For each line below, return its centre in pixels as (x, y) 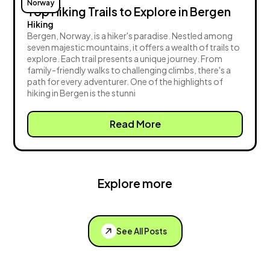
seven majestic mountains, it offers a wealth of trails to (134, 47)
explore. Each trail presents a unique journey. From (125, 59)
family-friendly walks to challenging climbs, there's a (129, 70)
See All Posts (141, 231)
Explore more (135, 184)
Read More (135, 124)
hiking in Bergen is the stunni (82, 93)
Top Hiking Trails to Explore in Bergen (129, 12)
